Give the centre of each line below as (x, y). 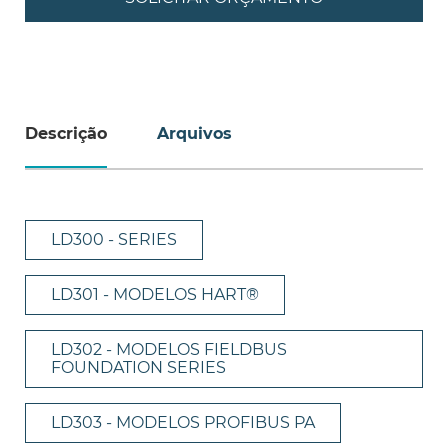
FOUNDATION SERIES (138, 367)
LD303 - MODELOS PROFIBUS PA (183, 422)
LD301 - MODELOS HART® (155, 294)
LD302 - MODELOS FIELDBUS (169, 349)
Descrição (66, 133)
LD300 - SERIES (114, 239)
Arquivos (194, 133)
